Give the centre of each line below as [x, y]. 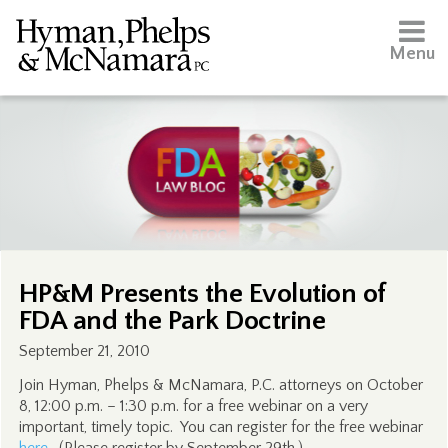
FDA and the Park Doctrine [172, 320]
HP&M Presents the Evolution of [202, 293]
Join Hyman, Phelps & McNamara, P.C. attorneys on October [220, 385]
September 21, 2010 [84, 351]
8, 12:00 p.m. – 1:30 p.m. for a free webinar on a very [193, 406]
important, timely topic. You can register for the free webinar [220, 427]
